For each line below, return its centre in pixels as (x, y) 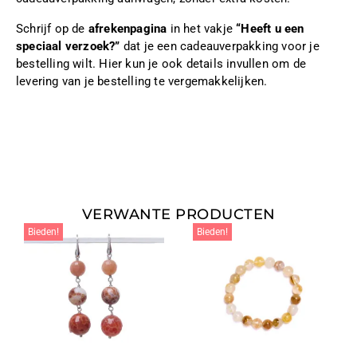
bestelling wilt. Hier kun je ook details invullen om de (161, 64)
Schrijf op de (52, 29)
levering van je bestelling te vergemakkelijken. (142, 82)
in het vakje (202, 29)
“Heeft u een (270, 29)
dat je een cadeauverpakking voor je (220, 47)
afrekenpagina (127, 29)
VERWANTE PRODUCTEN (178, 215)
